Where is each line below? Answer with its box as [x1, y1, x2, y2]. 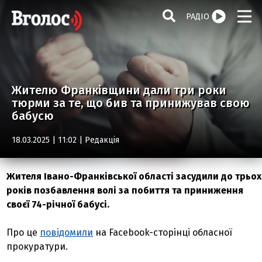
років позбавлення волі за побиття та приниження [6, 185, 244, 196]
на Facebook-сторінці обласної [93, 227, 233, 238]
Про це [6, 227, 40, 238]
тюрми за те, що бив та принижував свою [12, 96, 250, 110]
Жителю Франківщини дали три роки [12, 83, 226, 97]
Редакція [85, 135, 119, 145]
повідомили [40, 227, 94, 238]
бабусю [12, 109, 54, 123]
